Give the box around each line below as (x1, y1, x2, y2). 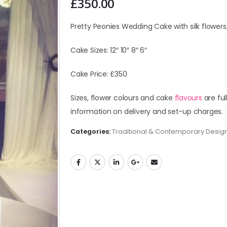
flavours (174, 93, 202, 103)
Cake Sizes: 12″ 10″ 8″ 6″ (70, 45, 147, 56)
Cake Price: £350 (70, 69, 127, 80)
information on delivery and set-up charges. (70, 106, 223, 117)
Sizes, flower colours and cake (70, 93, 175, 103)
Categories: (70, 127, 112, 136)
